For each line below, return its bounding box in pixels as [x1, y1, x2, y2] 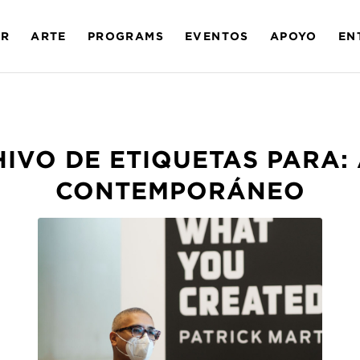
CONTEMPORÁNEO [55, 177, 305, 203]
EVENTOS [184, 30, 249, 42]
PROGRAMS [87, 30, 164, 42]
